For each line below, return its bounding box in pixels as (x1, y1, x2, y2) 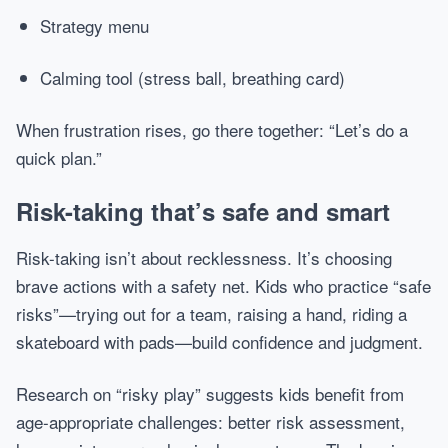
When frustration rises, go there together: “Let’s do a (16, 117, 408, 142)
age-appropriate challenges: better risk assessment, (16, 409, 405, 434)
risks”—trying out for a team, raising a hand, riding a (16, 301, 407, 326)
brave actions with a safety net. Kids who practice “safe (16, 273, 431, 298)
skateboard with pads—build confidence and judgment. (16, 329, 423, 354)
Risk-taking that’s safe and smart (16, 194, 390, 228)
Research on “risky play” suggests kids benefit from (16, 381, 404, 406)
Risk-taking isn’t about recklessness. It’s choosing (16, 245, 392, 270)
